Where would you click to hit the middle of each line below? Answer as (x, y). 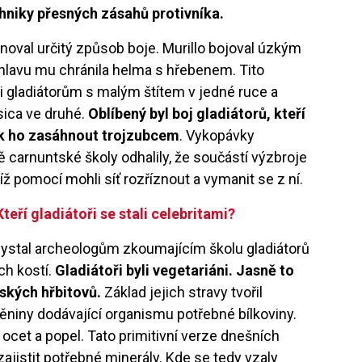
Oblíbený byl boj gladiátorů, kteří (197, 113)
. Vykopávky (217, 135)
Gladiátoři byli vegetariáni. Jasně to (175, 270)
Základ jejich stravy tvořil (184, 292)
